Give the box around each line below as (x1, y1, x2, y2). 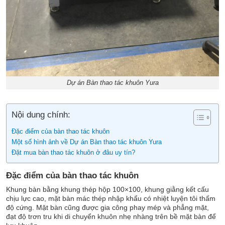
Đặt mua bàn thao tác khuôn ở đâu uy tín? (12, 149, 135, 156)
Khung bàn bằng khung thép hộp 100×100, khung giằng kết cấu (6, 185, 209, 194)
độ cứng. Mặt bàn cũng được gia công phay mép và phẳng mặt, (6, 203, 209, 212)
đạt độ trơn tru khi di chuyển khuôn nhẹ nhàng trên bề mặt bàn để (6, 212, 216, 221)
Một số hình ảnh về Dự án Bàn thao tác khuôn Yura (12, 138, 162, 146)
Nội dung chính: (12, 109, 70, 120)
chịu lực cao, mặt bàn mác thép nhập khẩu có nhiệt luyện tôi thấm (6, 194, 215, 203)
